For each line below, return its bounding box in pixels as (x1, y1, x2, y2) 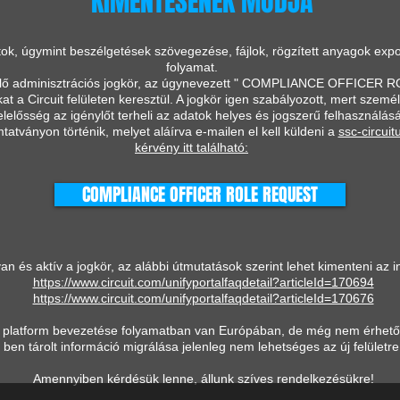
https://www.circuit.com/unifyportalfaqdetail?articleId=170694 (32, 275, 374, 289)
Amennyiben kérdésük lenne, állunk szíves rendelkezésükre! (32, 371, 374, 386)
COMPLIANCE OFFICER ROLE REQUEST (82, 181, 318, 208)
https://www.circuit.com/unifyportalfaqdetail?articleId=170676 (32, 291, 374, 305)
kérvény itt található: (135, 140, 248, 154)
